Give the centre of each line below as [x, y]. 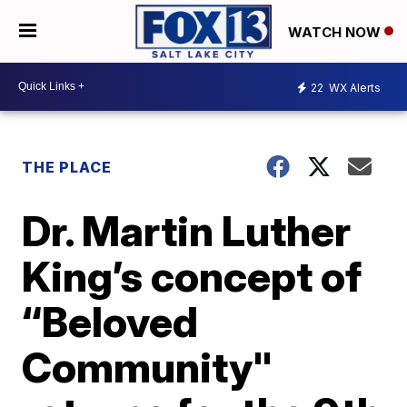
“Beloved [110, 321]
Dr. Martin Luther [187, 230]
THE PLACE [67, 167]
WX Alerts [353, 88]
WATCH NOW [336, 32]
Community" [148, 367]
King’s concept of [192, 276]
